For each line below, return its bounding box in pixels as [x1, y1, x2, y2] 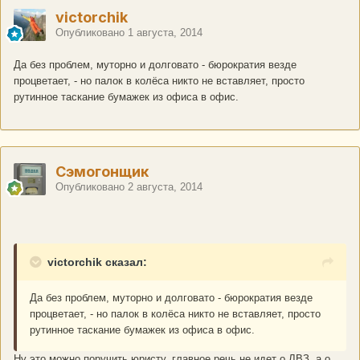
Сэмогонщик [55, 163, 149, 181]
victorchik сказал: [47, 256, 147, 269]
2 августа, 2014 [128, 181, 202, 194]
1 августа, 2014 [128, 27, 202, 39]
